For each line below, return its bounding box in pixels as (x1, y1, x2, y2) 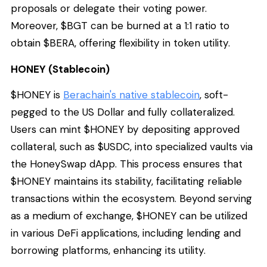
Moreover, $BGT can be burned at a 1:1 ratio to (11, 19, 229, 33)
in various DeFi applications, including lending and (11, 226, 241, 240)
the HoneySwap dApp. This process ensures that (11, 157, 243, 171)
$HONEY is (11, 88, 63, 102)
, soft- (200, 88, 228, 102)
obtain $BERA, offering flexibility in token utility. (11, 36, 230, 50)
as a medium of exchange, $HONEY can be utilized (11, 209, 247, 223)
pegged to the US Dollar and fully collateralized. (11, 105, 235, 119)
